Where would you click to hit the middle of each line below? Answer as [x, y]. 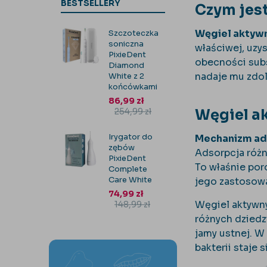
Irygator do [131, 137]
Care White [130, 180]
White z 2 [126, 76]
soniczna [126, 44]
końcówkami [133, 87]
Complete [128, 169]
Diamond [126, 65]
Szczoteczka [133, 33]
